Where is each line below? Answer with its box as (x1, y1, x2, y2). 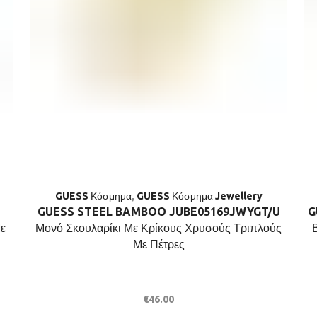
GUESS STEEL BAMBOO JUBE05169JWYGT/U (37, 204, 280, 218)
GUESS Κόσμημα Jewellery (136, 190, 263, 202)
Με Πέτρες (132, 237, 185, 250)
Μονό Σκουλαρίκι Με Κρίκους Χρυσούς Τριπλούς (35, 221, 282, 234)
